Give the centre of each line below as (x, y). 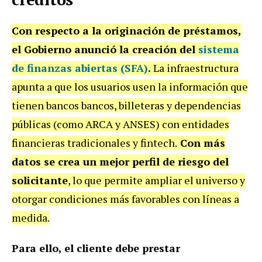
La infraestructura (196, 68)
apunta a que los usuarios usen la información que (130, 87)
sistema (219, 49)
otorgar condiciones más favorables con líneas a (125, 199)
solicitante (40, 180)
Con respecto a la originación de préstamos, (126, 30)
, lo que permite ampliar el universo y (156, 180)
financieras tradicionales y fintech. (94, 143)
